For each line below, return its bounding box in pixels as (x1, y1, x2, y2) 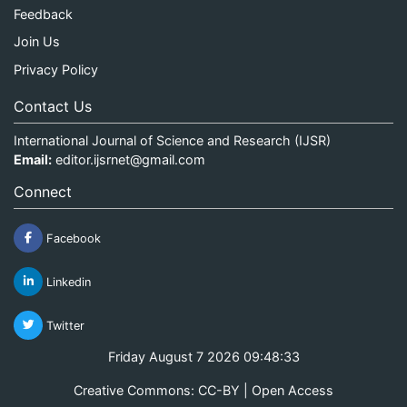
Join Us (14, 34, 60, 50)
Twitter (43, 318, 84, 333)
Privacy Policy (14, 61, 98, 77)
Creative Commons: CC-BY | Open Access (74, 382, 333, 398)
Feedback (14, 5, 73, 22)
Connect (14, 182, 72, 201)
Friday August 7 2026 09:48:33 (107, 348, 300, 364)
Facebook (43, 231, 101, 245)
